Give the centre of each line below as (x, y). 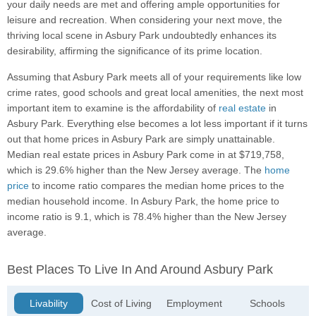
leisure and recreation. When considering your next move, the (145, 20)
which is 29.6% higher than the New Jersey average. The (136, 170)
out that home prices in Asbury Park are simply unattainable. (141, 139)
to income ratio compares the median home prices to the (157, 186)
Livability (49, 304)
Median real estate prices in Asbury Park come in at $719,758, (146, 155)
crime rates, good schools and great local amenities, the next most (155, 93)
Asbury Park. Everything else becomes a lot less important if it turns (157, 124)
